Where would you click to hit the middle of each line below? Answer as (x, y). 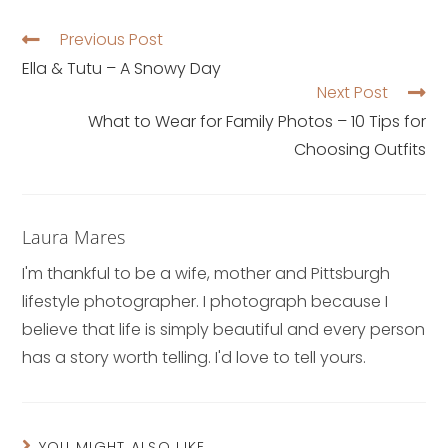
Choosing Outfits (359, 149)
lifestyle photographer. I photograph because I (205, 301)
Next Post (352, 92)
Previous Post (112, 39)
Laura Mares (74, 236)
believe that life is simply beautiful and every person (224, 329)
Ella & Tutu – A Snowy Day (122, 68)
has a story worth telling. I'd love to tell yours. (194, 357)
